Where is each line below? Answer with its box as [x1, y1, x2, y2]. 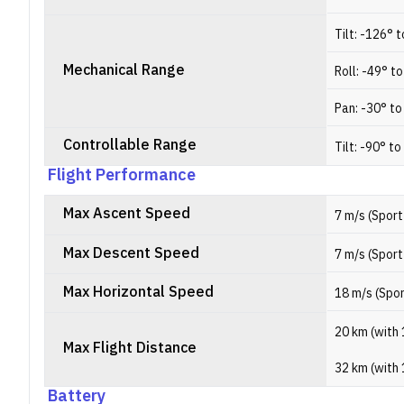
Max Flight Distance [63, 336, 197, 361]
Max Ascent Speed [63, 202, 190, 226]
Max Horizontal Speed [63, 280, 214, 305]
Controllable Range [63, 133, 197, 158]
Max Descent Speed [63, 242, 199, 266]
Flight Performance [48, 162, 196, 189]
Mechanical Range [63, 59, 185, 83]
